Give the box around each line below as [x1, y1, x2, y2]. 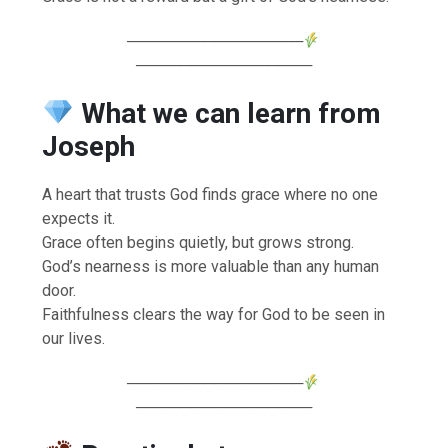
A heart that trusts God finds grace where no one [42, 184, 379, 204]
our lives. [42, 328, 106, 348]
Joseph [42, 129, 136, 163]
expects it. [42, 208, 116, 228]
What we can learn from [80, 96, 381, 130]
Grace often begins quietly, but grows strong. [42, 232, 355, 252]
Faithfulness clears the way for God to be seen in [42, 304, 386, 324]
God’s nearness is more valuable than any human [42, 256, 380, 276]
